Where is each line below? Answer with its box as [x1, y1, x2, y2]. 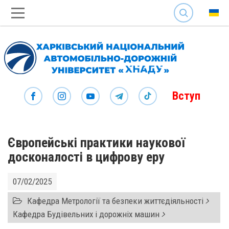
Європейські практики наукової [8, 135, 185, 150]
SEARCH [174, 1, 196, 9]
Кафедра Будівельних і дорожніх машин [13, 209, 162, 219]
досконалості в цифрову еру [8, 149, 165, 165]
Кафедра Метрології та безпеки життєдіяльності [25, 195, 205, 206]
